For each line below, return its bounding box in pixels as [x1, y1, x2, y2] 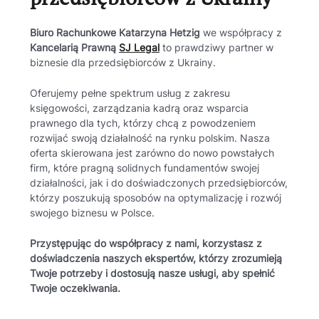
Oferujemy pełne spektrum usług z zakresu [30, 87, 231, 99]
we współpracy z [200, 27, 283, 39]
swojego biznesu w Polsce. [30, 206, 155, 219]
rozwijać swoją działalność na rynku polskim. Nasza [30, 132, 271, 144]
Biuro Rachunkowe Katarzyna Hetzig [30, 27, 201, 39]
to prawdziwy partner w [159, 42, 274, 54]
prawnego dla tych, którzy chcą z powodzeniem [30, 117, 256, 129]
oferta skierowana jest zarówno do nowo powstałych [30, 147, 275, 159]
